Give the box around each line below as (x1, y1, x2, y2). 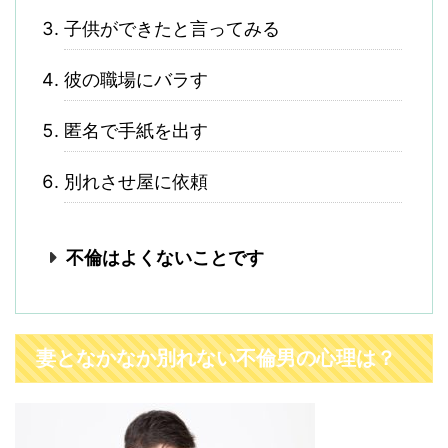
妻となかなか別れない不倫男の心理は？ (36, 347, 396, 369)
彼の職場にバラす (64, 69, 208, 90)
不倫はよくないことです (65, 247, 264, 268)
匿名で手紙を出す (64, 120, 208, 141)
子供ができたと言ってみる (64, 18, 280, 39)
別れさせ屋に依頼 (64, 171, 208, 192)
